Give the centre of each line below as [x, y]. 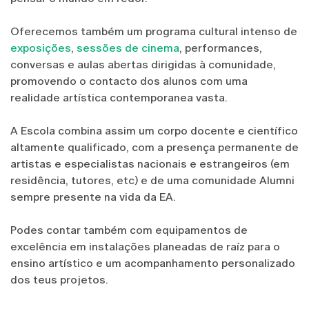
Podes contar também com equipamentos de [129, 230]
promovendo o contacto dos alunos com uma [129, 81]
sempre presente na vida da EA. [93, 197]
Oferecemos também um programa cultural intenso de [154, 31]
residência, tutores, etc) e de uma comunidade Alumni [152, 180]
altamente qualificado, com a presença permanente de [154, 147]
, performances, [221, 48]
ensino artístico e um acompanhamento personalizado [153, 263]
